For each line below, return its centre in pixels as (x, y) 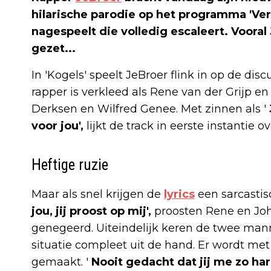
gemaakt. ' (61, 262)
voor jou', (59, 126)
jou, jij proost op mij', (93, 211)
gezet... (54, 48)
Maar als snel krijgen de (98, 194)
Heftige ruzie (70, 165)
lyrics (179, 194)
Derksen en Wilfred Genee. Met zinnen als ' (150, 109)
